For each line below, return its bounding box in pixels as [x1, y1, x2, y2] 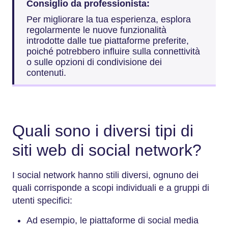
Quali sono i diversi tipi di [12, 122, 193, 140]
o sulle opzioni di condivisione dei [26, 57, 162, 67]
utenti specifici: [12, 195, 72, 206]
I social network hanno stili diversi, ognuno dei [12, 169, 198, 180]
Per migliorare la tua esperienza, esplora [26, 14, 191, 24]
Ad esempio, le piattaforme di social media [26, 215, 198, 225]
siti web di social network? [12, 141, 202, 159]
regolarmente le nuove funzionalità [26, 25, 166, 35]
